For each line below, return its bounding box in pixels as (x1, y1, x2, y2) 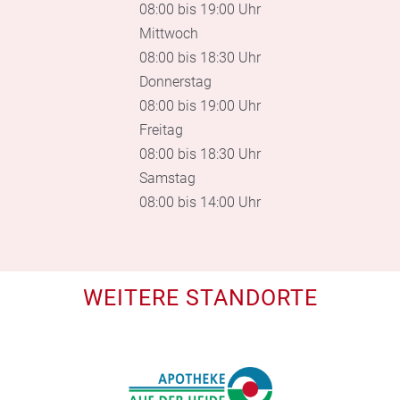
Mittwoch (139, 24, 198, 42)
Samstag (139, 169, 196, 187)
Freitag (139, 121, 183, 138)
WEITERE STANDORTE (82, 284, 318, 311)
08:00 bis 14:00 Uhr (139, 193, 261, 211)
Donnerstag (139, 72, 212, 90)
